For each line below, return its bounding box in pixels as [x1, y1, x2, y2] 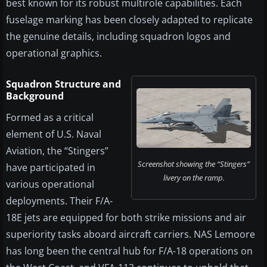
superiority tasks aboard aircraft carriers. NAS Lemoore [6, 228, 255, 241]
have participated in [6, 161, 95, 175]
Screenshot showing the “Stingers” [138, 159, 250, 170]
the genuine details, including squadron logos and [6, 30, 231, 44]
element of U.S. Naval [6, 128, 101, 141]
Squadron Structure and [6, 77, 121, 91]
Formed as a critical [6, 111, 94, 125]
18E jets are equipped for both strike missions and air [6, 211, 246, 225]
